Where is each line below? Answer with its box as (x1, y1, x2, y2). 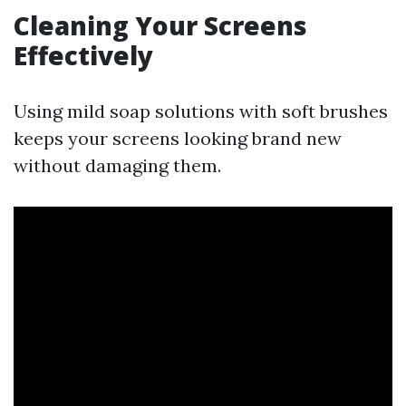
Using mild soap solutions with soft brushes (14, 100, 388, 122)
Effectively (14, 38, 153, 72)
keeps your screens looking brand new (14, 127, 342, 150)
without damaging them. (14, 154, 221, 177)
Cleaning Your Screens (14, 8, 307, 43)
